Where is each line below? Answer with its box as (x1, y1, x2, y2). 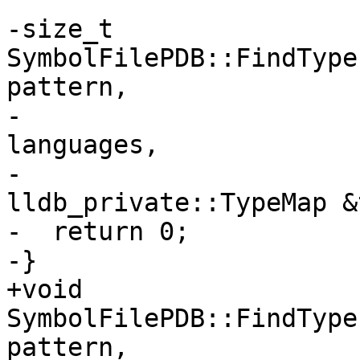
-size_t (6, 14, 113, 44)
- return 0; (6, 217, 190, 247)
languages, (6, 130, 159, 160)
